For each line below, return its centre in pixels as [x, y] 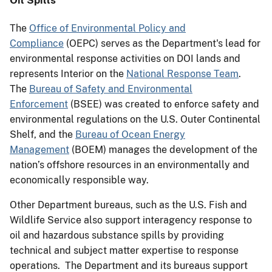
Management [39, 149]
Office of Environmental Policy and [107, 28]
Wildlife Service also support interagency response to [131, 220]
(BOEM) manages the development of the [163, 149]
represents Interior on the [68, 73]
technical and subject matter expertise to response [124, 250]
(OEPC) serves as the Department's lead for [162, 43]
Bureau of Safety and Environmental [111, 89]
